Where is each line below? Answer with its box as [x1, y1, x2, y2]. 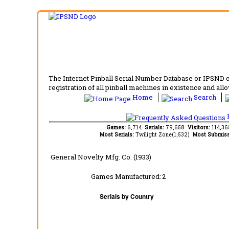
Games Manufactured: [91, 171, 161, 181]
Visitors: [188, 123, 212, 131]
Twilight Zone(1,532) [135, 130, 193, 138]
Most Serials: [99, 130, 135, 138]
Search [192, 92, 218, 102]
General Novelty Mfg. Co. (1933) [51, 152, 151, 162]
